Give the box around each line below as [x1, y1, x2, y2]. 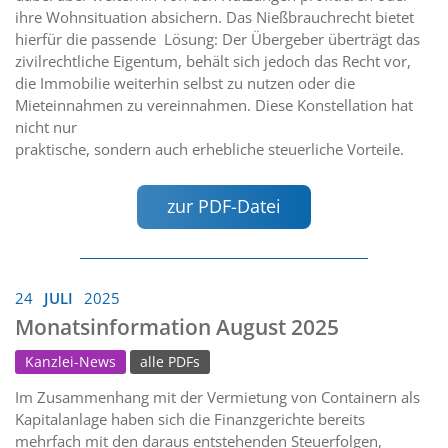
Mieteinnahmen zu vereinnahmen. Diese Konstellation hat [15, 95, 413, 116]
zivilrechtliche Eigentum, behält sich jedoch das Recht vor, [15, 51, 411, 72]
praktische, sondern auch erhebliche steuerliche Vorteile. [15, 139, 404, 160]
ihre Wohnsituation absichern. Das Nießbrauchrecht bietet [15, 7, 414, 28]
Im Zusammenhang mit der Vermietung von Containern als [15, 386, 420, 407]
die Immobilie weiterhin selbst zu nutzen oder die [15, 73, 355, 94]
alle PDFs [140, 352, 200, 371]
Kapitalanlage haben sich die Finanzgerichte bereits [15, 408, 365, 429]
